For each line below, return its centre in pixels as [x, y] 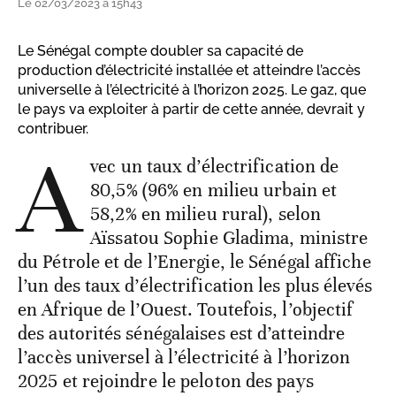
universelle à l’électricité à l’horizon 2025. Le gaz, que [192, 90]
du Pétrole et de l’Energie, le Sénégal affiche [194, 262]
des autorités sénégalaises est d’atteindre [182, 334]
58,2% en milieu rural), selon [206, 214]
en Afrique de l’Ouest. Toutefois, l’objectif [186, 310]
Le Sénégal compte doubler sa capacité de [160, 51]
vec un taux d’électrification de [215, 167]
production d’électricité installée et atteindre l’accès [189, 71]
